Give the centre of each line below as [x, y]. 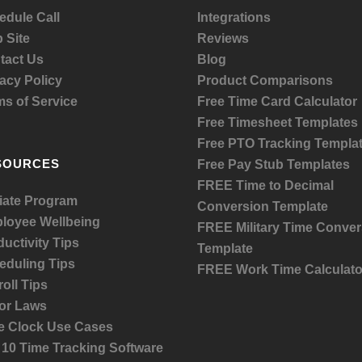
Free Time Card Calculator [277, 101]
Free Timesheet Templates [278, 122]
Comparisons [291, 80]
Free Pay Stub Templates [274, 164]
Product [223, 80]
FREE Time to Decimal [265, 185]
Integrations [234, 17]
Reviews [223, 38]
